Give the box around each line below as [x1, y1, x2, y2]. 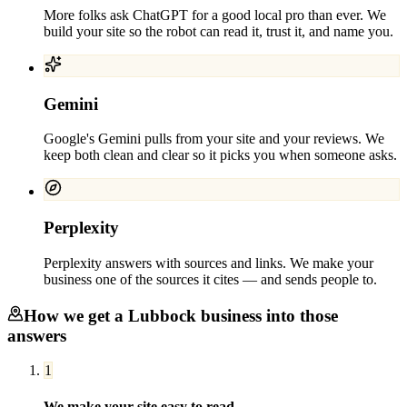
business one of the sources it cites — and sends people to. [44, 271, 377, 287]
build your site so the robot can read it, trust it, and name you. [44, 24, 393, 39]
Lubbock [128, 305, 196, 325]
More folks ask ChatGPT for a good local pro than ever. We [44, 7, 386, 23]
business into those [196, 305, 338, 325]
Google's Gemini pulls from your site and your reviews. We [44, 131, 384, 147]
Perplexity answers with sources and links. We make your [44, 254, 373, 271]
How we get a [24, 305, 128, 325]
